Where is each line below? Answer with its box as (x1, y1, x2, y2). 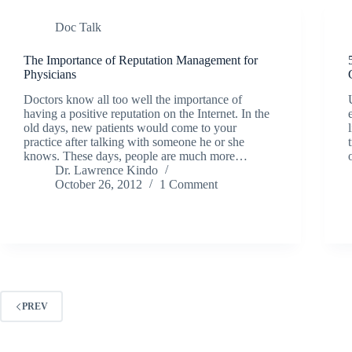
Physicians (24, 67, 76, 81)
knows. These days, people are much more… (24, 149, 247, 163)
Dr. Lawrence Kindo (55, 163, 158, 178)
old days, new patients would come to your (24, 121, 236, 135)
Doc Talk (55, 20, 101, 34)
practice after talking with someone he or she (24, 135, 244, 149)
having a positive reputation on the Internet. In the (24, 107, 269, 121)
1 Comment (159, 178, 218, 192)
